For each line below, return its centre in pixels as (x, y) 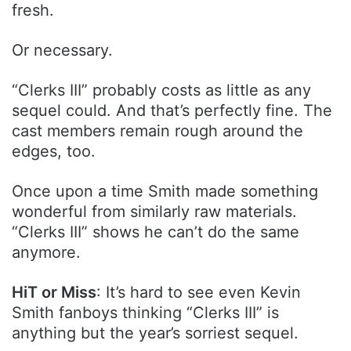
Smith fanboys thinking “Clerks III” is (145, 313)
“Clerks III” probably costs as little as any (161, 90)
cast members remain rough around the (157, 131)
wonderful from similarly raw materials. (154, 212)
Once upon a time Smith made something (165, 192)
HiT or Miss (54, 293)
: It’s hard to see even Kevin (199, 293)
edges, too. (56, 152)
